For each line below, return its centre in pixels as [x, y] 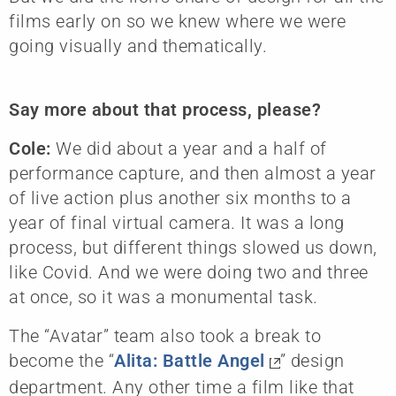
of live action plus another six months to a [180, 198]
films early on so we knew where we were [178, 22]
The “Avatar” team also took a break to [165, 336]
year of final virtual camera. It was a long [177, 223]
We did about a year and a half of [191, 149]
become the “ [61, 361]
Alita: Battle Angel [190, 361]
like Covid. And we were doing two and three [189, 273]
